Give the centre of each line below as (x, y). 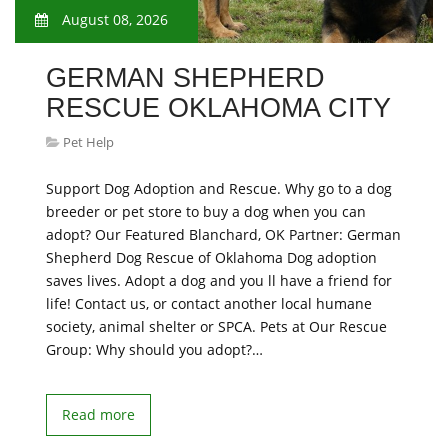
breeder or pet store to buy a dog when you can (206, 211)
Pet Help (88, 142)
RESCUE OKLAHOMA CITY (218, 108)
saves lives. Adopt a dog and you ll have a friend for (219, 280)
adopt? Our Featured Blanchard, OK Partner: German (223, 234)
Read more (98, 414)
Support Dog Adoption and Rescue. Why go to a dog (219, 188)
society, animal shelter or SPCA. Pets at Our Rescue (216, 326)
